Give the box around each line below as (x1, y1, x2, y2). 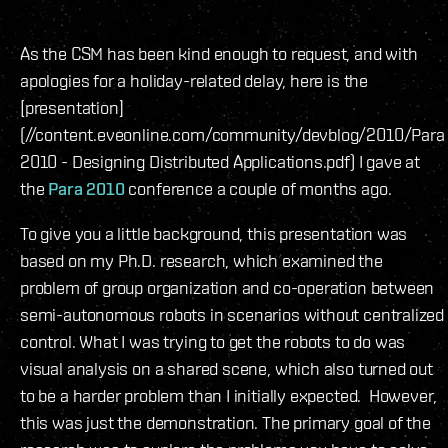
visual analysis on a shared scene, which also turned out (20, 357, 433, 379)
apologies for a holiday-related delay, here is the (20, 69, 369, 91)
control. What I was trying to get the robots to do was (20, 330, 406, 352)
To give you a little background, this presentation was (20, 222, 408, 244)
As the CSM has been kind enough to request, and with (20, 42, 418, 64)
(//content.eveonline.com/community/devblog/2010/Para (20, 123, 445, 145)
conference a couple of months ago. (124, 177, 392, 199)
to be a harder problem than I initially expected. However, (20, 384, 437, 406)
